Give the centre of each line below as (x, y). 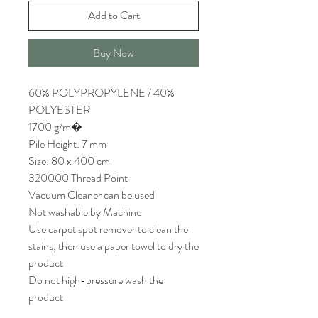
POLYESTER (59, 110)
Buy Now (114, 53)
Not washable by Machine (85, 212)
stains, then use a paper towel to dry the (114, 246)
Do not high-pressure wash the (96, 280)
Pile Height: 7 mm (67, 144)
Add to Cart (114, 15)
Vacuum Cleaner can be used (92, 195)
